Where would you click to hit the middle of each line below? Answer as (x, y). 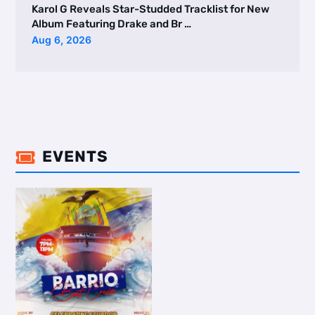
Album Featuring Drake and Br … (111, 24)
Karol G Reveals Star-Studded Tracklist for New (150, 9)
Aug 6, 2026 (61, 39)
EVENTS (75, 157)
